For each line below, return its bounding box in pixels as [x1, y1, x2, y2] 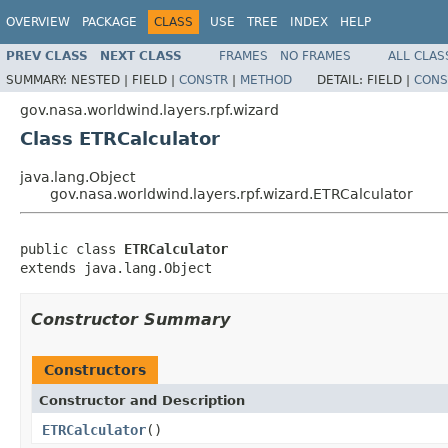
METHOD [240, 72, 292, 87]
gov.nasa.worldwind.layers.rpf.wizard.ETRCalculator [50, 185, 413, 202]
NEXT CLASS [100, 48, 182, 63]
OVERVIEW [6, 15, 70, 29]
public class [20, 240, 124, 257]
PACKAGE [82, 15, 137, 29]
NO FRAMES [280, 48, 351, 63]
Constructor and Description [39, 392, 245, 408]
